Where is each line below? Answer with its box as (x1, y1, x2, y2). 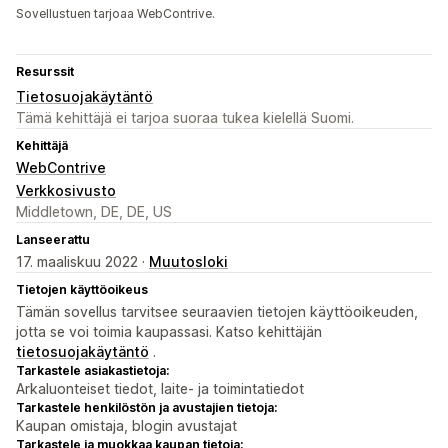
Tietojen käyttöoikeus (16, 282, 148, 298)
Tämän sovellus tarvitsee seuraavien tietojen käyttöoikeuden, (16, 303, 418, 321)
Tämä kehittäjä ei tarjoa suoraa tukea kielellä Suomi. (16, 109, 354, 127)
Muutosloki (149, 253, 228, 271)
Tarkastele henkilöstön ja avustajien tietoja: (16, 400, 277, 416)
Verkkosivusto (16, 182, 116, 200)
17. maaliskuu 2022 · (16, 253, 149, 271)
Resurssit (16, 64, 74, 80)
